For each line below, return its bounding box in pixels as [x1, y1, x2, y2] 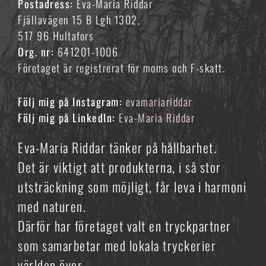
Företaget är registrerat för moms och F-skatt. [18, 60, 225, 75]
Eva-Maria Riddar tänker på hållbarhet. [18, 138, 217, 157]
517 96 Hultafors [18, 28, 94, 43]
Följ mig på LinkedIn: [18, 110, 119, 125]
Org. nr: [18, 44, 58, 59]
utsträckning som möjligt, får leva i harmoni [18, 177, 246, 196]
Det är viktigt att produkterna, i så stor [18, 157, 221, 176]
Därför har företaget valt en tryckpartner [18, 216, 232, 235]
